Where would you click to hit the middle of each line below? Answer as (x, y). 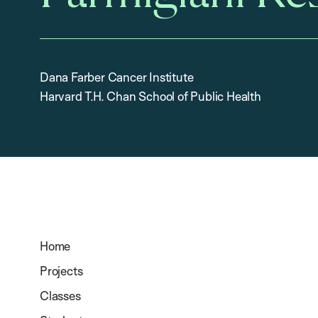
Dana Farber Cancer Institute (117, 77)
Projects (61, 271)
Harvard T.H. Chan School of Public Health (150, 96)
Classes (60, 296)
